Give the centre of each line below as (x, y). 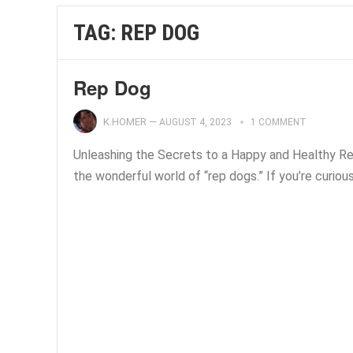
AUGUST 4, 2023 (195, 122)
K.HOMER (125, 122)
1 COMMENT (279, 122)
